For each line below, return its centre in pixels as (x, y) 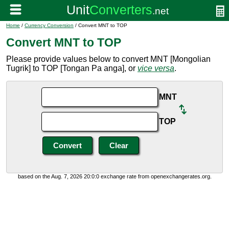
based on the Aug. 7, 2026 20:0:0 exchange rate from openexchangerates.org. (114, 176)
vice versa (156, 68)
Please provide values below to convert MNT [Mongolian (108, 59)
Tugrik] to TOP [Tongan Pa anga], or (72, 68)
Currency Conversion (49, 25)
